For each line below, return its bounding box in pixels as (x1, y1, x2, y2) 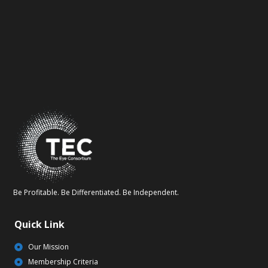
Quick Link (14, 218, 65, 232)
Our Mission (28, 242, 69, 252)
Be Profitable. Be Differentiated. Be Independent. (13, 187, 179, 198)
